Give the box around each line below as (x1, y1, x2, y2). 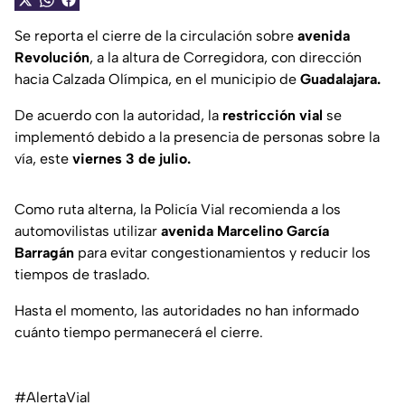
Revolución (14, 49, 89, 67)
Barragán (14, 244, 74, 262)
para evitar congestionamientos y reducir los (74, 244, 371, 262)
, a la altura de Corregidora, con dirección (89, 49, 362, 67)
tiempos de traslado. (14, 266, 150, 284)
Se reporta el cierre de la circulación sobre (14, 27, 297, 45)
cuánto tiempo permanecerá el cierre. (14, 324, 263, 342)
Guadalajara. (300, 71, 381, 89)
